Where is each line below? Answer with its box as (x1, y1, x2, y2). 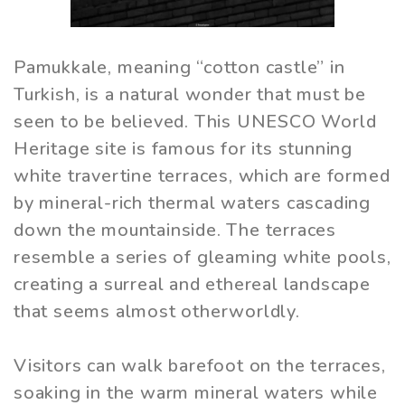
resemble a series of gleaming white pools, (14, 245, 391, 270)
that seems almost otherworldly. (14, 299, 300, 325)
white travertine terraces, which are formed (14, 164, 391, 189)
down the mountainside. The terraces (14, 218, 336, 243)
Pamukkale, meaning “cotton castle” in (14, 55, 345, 80)
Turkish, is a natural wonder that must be (14, 82, 366, 108)
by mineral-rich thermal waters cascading (14, 191, 371, 216)
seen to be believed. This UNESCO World (14, 109, 377, 135)
